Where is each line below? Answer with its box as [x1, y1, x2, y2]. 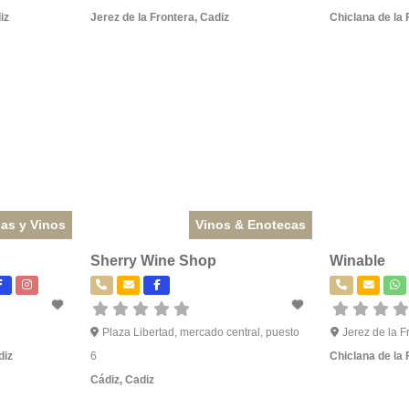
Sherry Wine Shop [89, 253, 216, 269]
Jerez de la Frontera [89, 10, 194, 24]
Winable [330, 253, 386, 269]
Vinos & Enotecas [195, 217, 307, 233]
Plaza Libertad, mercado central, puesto [102, 326, 300, 340]
